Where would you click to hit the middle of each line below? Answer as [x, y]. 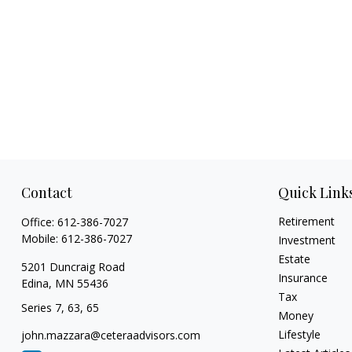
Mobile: [41, 239]
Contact [46, 193]
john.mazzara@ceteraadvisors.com [110, 335]
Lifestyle [300, 335]
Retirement [307, 222]
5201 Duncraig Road [73, 267]
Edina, [36, 284]
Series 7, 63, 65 [60, 308]
